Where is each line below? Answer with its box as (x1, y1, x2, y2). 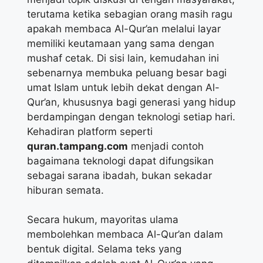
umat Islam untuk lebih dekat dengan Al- (27, 81, 220, 93)
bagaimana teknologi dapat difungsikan (27, 154, 214, 167)
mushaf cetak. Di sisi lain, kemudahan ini (27, 52, 219, 64)
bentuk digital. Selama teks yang (27, 243, 181, 255)
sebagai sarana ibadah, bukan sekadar (27, 169, 212, 181)
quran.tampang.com (27, 140, 128, 152)
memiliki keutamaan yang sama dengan (27, 37, 214, 49)
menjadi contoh (128, 140, 204, 152)
